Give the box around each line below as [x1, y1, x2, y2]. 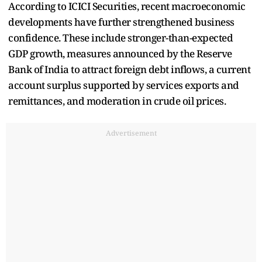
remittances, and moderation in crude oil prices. [8, 94, 226, 108]
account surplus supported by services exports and [8, 78, 239, 92]
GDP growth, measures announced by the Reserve [8, 46, 232, 60]
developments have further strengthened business [8, 15, 235, 29]
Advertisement [105, 127, 157, 138]
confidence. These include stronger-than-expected [8, 30, 233, 44]
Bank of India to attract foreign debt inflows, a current [8, 62, 250, 76]
